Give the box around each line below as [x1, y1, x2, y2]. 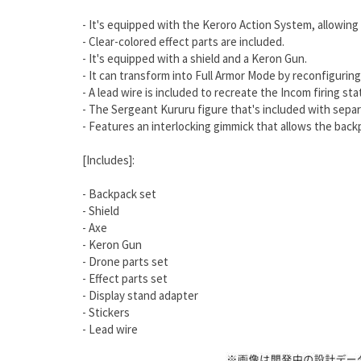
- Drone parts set [82, 254, 168, 270]
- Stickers [82, 305, 130, 321]
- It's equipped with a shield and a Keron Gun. [82, 51, 307, 67]
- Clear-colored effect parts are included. [82, 34, 284, 50]
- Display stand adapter [82, 288, 198, 304]
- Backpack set [82, 186, 156, 202]
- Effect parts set [82, 271, 168, 287]
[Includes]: [82, 152, 135, 168]
